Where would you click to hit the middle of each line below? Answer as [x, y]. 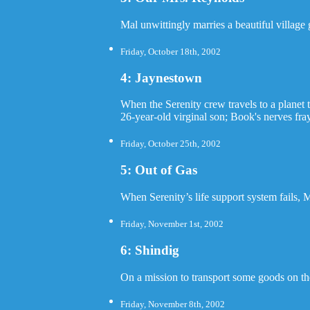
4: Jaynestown [162, 77]
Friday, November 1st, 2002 [172, 224]
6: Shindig [150, 250]
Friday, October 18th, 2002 [171, 51]
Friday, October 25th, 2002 [171, 144]
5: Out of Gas [159, 170]
